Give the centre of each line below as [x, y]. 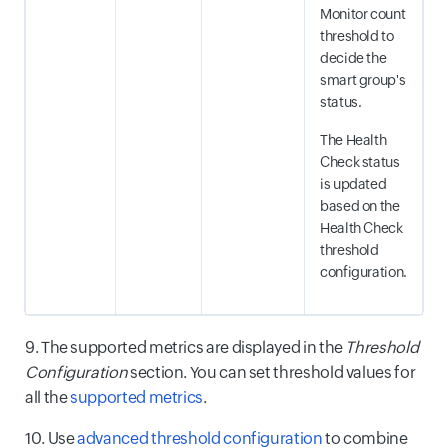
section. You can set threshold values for [271, 372]
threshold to [357, 35]
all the [48, 397]
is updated [353, 183]
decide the [353, 57]
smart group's [363, 79]
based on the [360, 205]
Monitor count [363, 13]
